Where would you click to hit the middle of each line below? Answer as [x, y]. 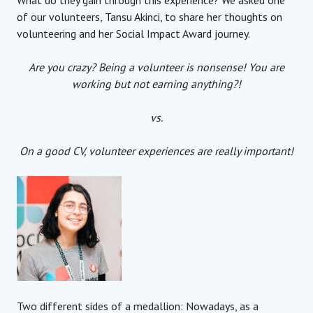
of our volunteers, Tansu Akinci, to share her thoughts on [150, 16]
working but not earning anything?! [156, 83]
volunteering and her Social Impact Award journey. [133, 33]
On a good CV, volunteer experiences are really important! [156, 151]
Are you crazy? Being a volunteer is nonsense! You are [156, 67]
